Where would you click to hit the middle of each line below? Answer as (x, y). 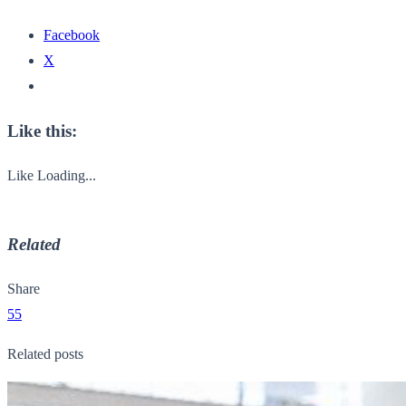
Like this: (42, 130)
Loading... (67, 175)
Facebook (72, 35)
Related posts (45, 354)
